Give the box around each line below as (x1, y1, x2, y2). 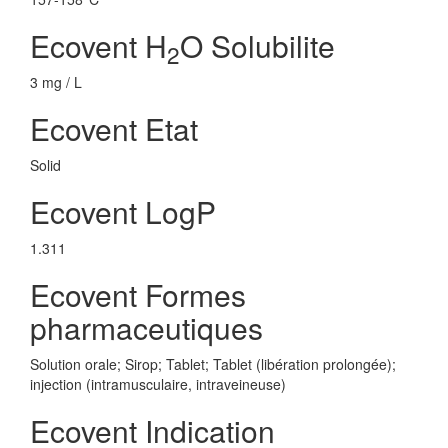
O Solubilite (180, 24, 335, 67)
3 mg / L (30, 72, 82, 92)
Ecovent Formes (30, 273, 246, 316)
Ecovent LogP (30, 190, 216, 233)
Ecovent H (30, 24, 167, 67)
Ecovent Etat (30, 107, 198, 150)
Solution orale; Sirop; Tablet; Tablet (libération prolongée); (30, 354, 396, 374)
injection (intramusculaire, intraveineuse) (30, 374, 286, 394)
